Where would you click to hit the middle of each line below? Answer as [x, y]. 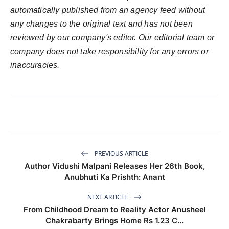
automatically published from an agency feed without [108, 10]
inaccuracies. [35, 65]
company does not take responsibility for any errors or [109, 52]
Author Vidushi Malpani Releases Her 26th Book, [114, 166]
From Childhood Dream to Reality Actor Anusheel [114, 210]
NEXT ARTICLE [108, 197]
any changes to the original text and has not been [101, 24]
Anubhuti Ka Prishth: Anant [114, 177]
